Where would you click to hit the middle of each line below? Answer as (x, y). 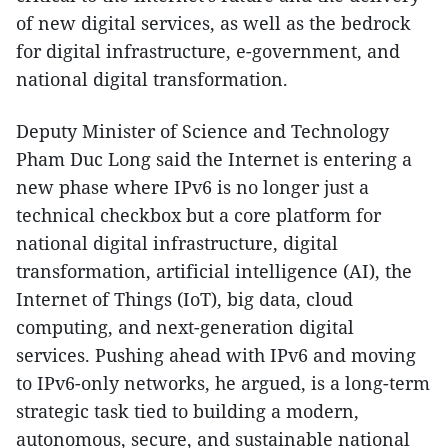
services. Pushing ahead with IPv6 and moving (216, 355)
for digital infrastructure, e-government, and (208, 51)
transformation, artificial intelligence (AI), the (214, 271)
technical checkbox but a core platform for (198, 215)
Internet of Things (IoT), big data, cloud (184, 299)
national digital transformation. (152, 79)
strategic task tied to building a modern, (187, 411)
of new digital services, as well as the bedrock (213, 23)
